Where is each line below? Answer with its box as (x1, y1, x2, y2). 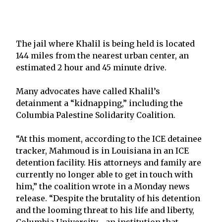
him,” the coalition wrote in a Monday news (16, 181, 190, 191)
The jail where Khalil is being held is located (16, 38, 195, 49)
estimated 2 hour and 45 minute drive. (16, 62, 166, 72)
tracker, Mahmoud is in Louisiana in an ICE (16, 145, 189, 156)
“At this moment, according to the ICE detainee (16, 133, 202, 144)
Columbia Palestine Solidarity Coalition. (16, 110, 175, 120)
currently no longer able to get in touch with (16, 169, 193, 179)
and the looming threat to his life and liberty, (16, 205, 194, 215)
